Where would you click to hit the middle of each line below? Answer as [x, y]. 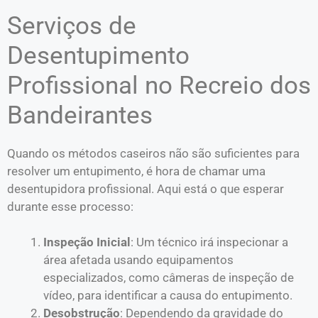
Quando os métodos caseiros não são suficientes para [153, 153]
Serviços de [72, 26]
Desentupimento [98, 55]
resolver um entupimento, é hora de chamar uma [136, 171]
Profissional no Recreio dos [159, 85]
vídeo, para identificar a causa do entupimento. [168, 295]
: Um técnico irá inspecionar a [209, 242]
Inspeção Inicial [87, 242]
